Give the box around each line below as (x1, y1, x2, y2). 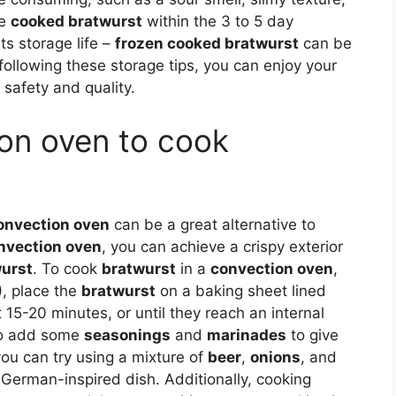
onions (250, 347, 301, 366)
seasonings (84, 325, 171, 344)
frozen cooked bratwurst (115, 34, 299, 53)
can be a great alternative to (110, 215, 316, 233)
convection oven (210, 259, 333, 278)
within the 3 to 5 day (142, 12, 293, 31)
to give (286, 325, 339, 344)
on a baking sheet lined (156, 281, 326, 300)
